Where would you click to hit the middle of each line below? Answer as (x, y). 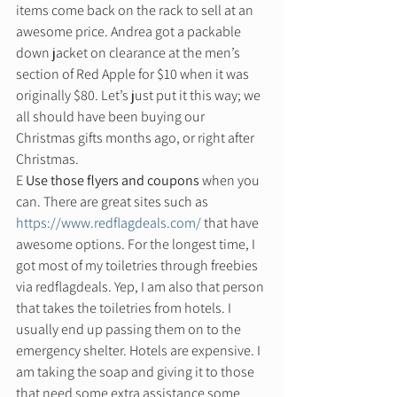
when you (231, 180)
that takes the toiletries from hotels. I (125, 307)
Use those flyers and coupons (113, 180)
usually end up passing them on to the (130, 329)
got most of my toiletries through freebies (138, 265)
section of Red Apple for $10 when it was (134, 74)
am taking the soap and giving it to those (136, 371)
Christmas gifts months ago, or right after (136, 137)
